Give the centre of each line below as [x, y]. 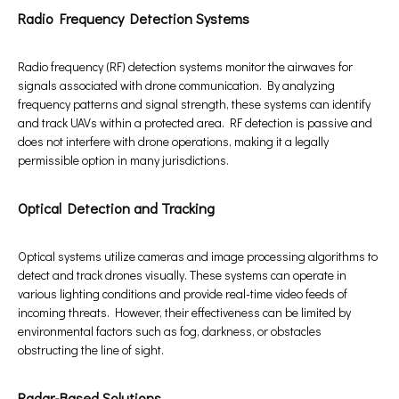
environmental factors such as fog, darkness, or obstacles [170, 331]
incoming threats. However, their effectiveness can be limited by [184, 313]
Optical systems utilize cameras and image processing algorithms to [198, 256]
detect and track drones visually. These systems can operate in [182, 275]
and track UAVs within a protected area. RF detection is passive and [195, 123]
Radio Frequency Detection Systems [134, 19]
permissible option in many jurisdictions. [123, 160]
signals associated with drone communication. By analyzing [176, 85]
